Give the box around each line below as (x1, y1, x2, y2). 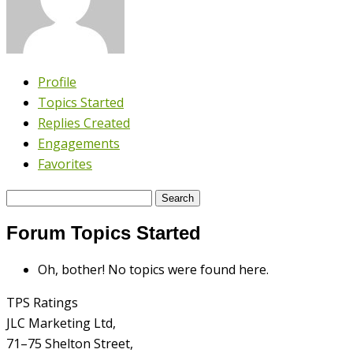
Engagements (38, 134, 120, 152)
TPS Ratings (6, 293, 78, 311)
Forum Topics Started (6, 221, 201, 243)
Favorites (38, 154, 92, 173)
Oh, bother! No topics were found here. (38, 260, 269, 278)
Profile (38, 72, 76, 91)
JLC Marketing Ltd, (6, 314, 116, 332)
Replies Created (38, 113, 130, 132)
